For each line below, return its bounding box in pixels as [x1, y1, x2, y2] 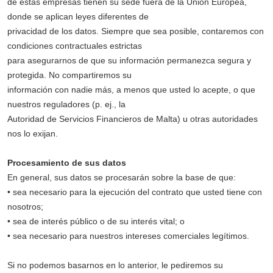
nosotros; [7, 202, 43, 211]
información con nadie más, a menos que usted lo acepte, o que [7, 85, 255, 94]
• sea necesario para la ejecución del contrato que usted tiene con [7, 187, 262, 197]
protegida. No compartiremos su [7, 70, 132, 80]
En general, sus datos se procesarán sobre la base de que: [7, 172, 236, 182]
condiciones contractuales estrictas [7, 41, 142, 51]
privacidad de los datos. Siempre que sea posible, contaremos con [7, 26, 264, 36]
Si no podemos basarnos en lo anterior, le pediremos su [7, 260, 223, 270]
